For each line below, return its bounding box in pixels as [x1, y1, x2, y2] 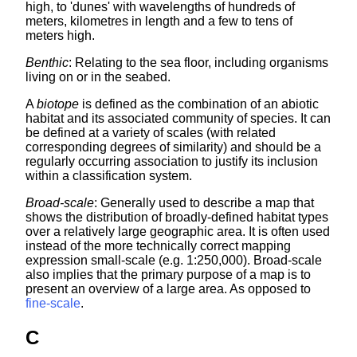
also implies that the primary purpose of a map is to [25, 268, 311, 282]
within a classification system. [25, 169, 192, 183]
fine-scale [25, 296, 80, 311]
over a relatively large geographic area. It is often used [25, 225, 330, 239]
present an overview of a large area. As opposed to [25, 282, 311, 296]
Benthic [25, 56, 69, 70]
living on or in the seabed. [25, 70, 171, 84]
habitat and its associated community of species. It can [25, 112, 331, 126]
